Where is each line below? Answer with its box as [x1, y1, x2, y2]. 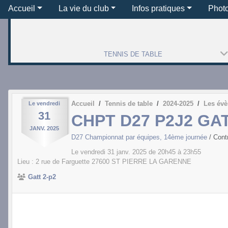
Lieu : [17, 158, 36, 166]
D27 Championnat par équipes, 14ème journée [71, 133, 209, 141]
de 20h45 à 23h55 [147, 148, 201, 156]
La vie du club [58, 4, 109, 13]
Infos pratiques [132, 4, 185, 13]
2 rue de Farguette [36, 158, 90, 166]
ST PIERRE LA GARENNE [111, 158, 191, 166]
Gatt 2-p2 [28, 173, 56, 181]
